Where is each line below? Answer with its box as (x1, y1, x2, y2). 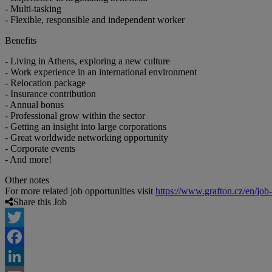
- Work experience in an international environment (5, 67, 197, 78)
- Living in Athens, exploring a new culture (5, 56, 170, 67)
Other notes (5, 175, 49, 186)
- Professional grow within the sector (5, 110, 145, 121)
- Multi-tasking (5, 4, 61, 15)
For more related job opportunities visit (5, 186, 155, 197)
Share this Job (13, 197, 67, 208)
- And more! (5, 154, 52, 165)
